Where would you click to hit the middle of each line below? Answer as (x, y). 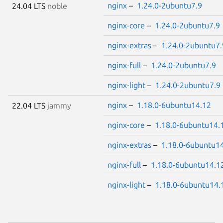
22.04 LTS (30, 106)
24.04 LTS (30, 6)
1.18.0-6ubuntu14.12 (174, 105)
